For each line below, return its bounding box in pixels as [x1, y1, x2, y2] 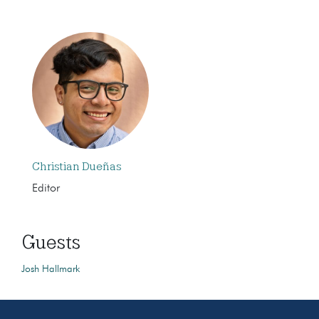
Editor [32, 182, 60, 194]
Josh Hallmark [21, 263, 80, 274]
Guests [21, 231, 80, 253]
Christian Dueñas [32, 159, 122, 173]
